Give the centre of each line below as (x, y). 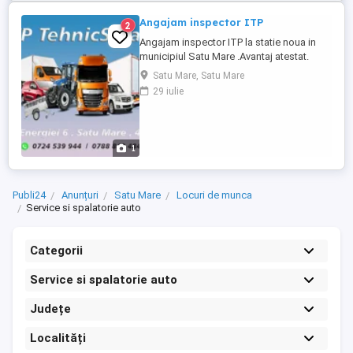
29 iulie (168, 91)
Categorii (56, 251)
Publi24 (29, 195)
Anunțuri (80, 195)
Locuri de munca (214, 195)
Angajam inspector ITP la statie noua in (228, 42)
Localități (58, 338)
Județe (50, 309)
